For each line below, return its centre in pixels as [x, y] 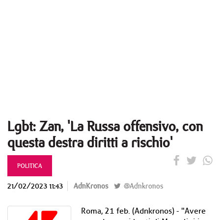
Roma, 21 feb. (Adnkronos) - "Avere [143, 211]
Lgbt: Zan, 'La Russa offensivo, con [105, 126]
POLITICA [30, 165]
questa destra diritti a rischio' [90, 142]
